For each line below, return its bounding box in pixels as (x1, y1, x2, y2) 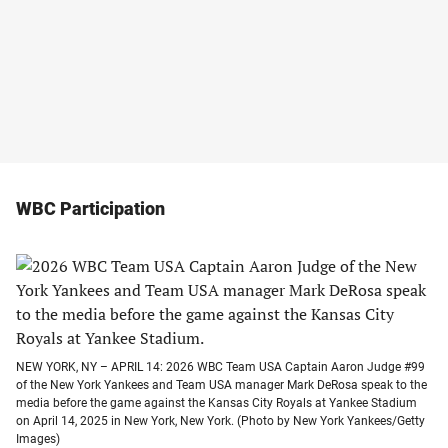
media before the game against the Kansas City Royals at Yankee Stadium (16, 396, 417, 410)
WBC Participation (16, 198, 165, 219)
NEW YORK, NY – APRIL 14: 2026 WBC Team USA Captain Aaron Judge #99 (16, 360, 425, 374)
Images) (16, 432, 60, 446)
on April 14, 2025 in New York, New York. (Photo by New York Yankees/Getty (16, 414, 425, 428)
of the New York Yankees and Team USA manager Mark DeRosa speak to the (16, 378, 427, 392)
